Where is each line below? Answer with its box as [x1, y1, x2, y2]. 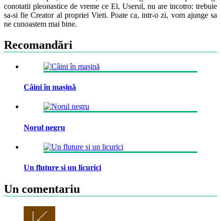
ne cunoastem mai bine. [4, 20, 77, 29]
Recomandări [4, 38, 73, 51]
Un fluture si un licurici [24, 163, 101, 172]
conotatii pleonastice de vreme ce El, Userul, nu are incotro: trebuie [4, 2, 217, 11]
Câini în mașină [24, 83, 76, 92]
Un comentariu [4, 183, 80, 196]
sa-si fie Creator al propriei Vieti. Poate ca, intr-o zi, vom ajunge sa [4, 11, 217, 20]
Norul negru [24, 123, 65, 132]
